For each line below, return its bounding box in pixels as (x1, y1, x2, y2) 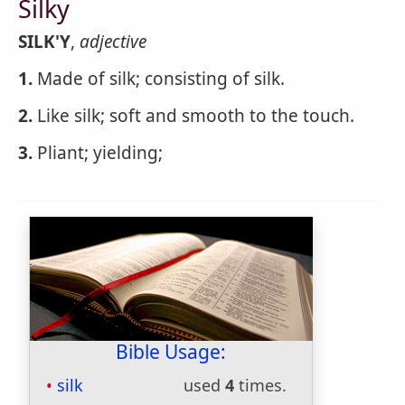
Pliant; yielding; (33, 141, 163, 165)
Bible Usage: (116, 339, 226, 364)
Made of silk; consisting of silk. (33, 67, 285, 90)
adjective (80, 30, 146, 53)
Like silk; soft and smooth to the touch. (33, 104, 354, 127)
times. (234, 374, 287, 396)
